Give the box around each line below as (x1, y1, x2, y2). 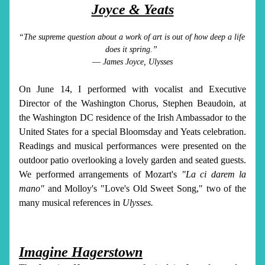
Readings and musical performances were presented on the (19, 141, 246, 151)
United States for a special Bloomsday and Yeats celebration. (19, 127, 246, 137)
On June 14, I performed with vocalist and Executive (19, 84, 246, 94)
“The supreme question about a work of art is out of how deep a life (19, 33, 245, 41)
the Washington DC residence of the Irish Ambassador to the (19, 112, 246, 122)
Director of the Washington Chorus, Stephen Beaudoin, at (19, 98, 246, 108)
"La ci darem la (181, 169, 246, 179)
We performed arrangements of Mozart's (19, 169, 182, 179)
